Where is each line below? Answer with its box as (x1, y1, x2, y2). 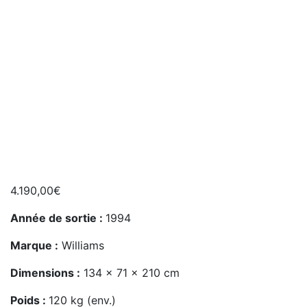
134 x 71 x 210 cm (80, 265, 180, 280)
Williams (58, 238, 104, 252)
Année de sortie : (10, 210, 106, 225)
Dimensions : (10, 265, 80, 280)
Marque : (10, 238, 58, 252)
